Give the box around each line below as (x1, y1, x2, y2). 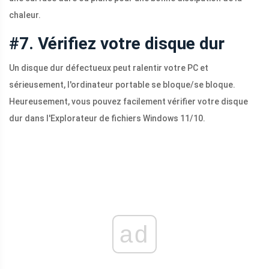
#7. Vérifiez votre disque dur (9, 34, 225, 54)
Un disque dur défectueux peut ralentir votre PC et (9, 63, 208, 73)
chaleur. (9, 10, 41, 20)
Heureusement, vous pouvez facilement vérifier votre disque (9, 97, 248, 107)
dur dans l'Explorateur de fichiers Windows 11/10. (9, 113, 205, 124)
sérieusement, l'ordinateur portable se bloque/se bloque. (9, 80, 235, 90)
